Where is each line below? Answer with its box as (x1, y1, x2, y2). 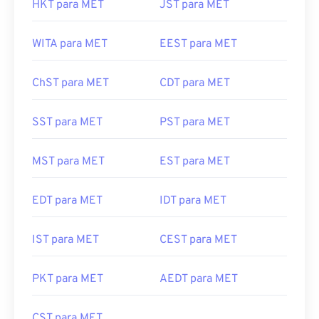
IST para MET (32, 233, 99, 247)
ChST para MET (32, 76, 109, 90)
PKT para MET (32, 272, 103, 286)
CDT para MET (159, 76, 230, 90)
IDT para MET (159, 194, 226, 208)
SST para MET (32, 115, 103, 130)
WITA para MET (32, 37, 108, 51)
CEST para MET (159, 233, 237, 247)
